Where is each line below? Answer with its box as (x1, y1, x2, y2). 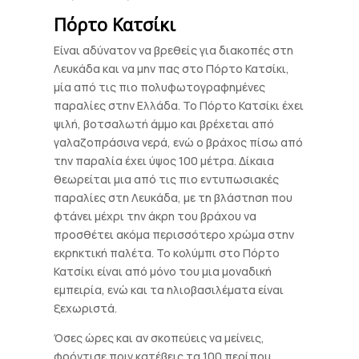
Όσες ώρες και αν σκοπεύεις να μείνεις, (54, 330, 265, 345)
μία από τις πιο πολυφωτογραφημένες (54, 79, 266, 95)
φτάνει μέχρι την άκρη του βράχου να (54, 208, 257, 224)
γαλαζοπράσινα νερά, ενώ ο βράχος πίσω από (54, 135, 304, 150)
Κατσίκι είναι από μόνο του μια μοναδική (54, 264, 272, 279)
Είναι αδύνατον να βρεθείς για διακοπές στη (54, 42, 294, 58)
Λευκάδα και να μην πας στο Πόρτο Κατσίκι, (54, 61, 290, 76)
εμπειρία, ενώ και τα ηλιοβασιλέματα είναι (54, 282, 284, 297)
